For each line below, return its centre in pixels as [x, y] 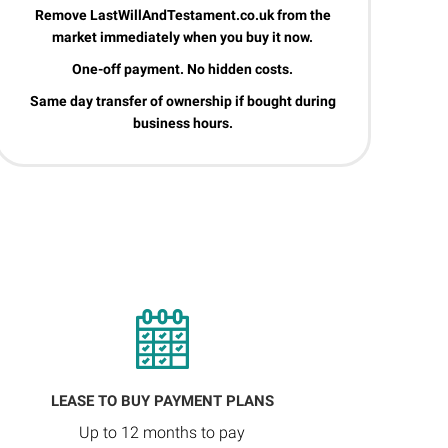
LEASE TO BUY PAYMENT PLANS [162, 401]
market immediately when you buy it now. [183, 37]
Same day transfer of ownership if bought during [182, 101]
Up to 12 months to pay [162, 432]
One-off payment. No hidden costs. [183, 69]
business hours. [182, 123]
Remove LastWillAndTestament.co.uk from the [182, 15]
